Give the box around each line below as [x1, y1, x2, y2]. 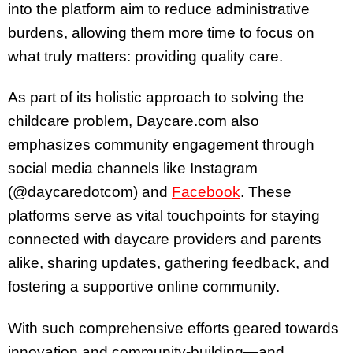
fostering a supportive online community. [8, 278, 280, 295]
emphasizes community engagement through [8, 136, 314, 154]
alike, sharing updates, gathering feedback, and [8, 255, 329, 272]
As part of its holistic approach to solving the [8, 89, 304, 106]
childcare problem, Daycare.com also [8, 113, 259, 130]
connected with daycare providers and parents [8, 231, 321, 248]
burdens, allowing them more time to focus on [8, 24, 314, 41]
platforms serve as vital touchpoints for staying [8, 207, 320, 225]
